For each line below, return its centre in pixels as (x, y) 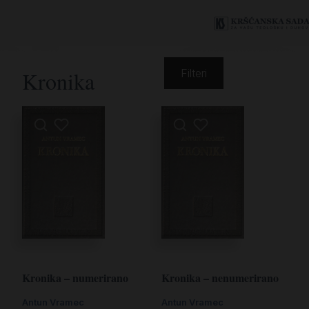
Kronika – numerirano (75, 278)
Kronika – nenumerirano (220, 278)
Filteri (194, 73)
